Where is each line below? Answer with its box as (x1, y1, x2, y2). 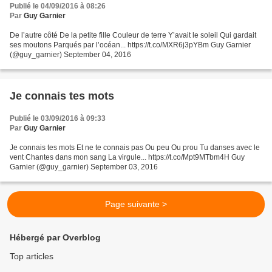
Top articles (10, 251, 53, 262)
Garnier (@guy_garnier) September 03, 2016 (10, 163, 158, 172)
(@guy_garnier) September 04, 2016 (10, 50, 131, 59)
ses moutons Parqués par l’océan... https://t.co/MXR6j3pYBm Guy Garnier (10, 41, 251, 50)
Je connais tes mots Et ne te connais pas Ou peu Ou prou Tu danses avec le (10, 143, 260, 152)
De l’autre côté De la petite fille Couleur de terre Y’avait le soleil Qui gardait (10, 31, 256, 40)
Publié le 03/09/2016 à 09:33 (10, 114, 106, 123)
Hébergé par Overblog (10, 233, 101, 243)
